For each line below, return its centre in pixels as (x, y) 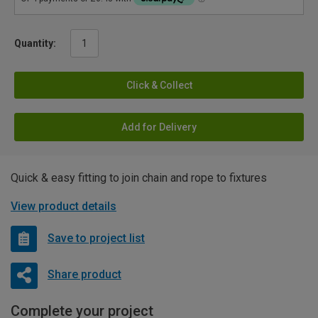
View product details (64, 206)
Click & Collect (159, 85)
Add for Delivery (159, 127)
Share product (84, 275)
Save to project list (96, 238)
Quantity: (35, 43)
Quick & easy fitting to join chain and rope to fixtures (139, 177)
